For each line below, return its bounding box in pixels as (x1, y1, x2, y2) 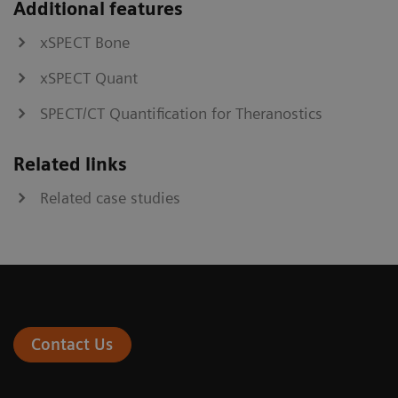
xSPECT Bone (40, 32, 130, 52)
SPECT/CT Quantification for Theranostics (40, 103, 322, 123)
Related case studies (40, 187, 180, 207)
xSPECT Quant (40, 68, 138, 87)
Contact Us (31, 334, 114, 354)
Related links (13, 153, 127, 175)
